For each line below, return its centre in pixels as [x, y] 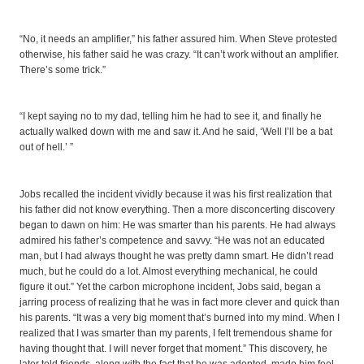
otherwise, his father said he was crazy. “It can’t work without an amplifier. [179, 54]
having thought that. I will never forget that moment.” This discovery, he [173, 349]
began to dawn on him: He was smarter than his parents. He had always [178, 225]
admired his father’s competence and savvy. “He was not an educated [172, 241]
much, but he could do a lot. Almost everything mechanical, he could [169, 272]
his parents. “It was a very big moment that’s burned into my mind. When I [180, 318]
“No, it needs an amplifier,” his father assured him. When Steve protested [178, 39]
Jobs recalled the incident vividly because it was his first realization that [175, 195]
